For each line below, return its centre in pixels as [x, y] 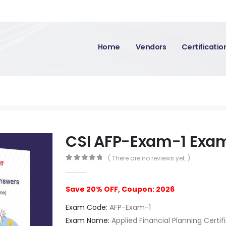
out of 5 [90, 166]
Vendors [151, 47]
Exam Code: [87, 207]
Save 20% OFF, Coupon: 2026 [120, 189]
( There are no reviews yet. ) [149, 158]
